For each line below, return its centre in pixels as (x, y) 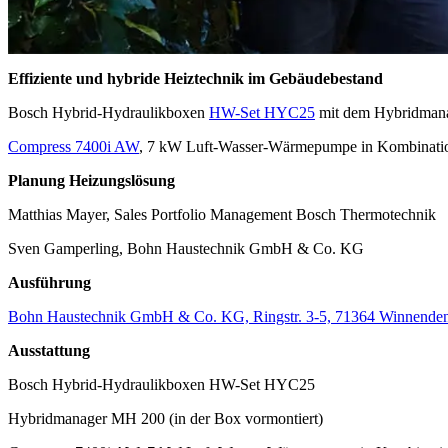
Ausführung (49, 283)
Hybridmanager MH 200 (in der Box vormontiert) (165, 419)
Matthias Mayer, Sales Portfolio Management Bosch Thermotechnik (222, 215)
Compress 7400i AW (73, 147)
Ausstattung (49, 351)
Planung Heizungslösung (91, 181)
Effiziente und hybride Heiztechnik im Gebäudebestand (195, 79)
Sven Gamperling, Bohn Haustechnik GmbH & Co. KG (186, 249)
